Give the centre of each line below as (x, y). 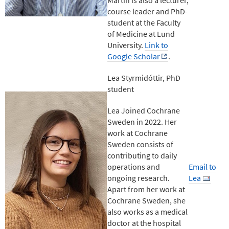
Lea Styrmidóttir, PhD (144, 77)
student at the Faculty (144, 22)
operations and (134, 166)
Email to (202, 166)
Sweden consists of (140, 144)
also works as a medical (147, 211)
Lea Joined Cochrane (144, 110)
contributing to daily (142, 155)
